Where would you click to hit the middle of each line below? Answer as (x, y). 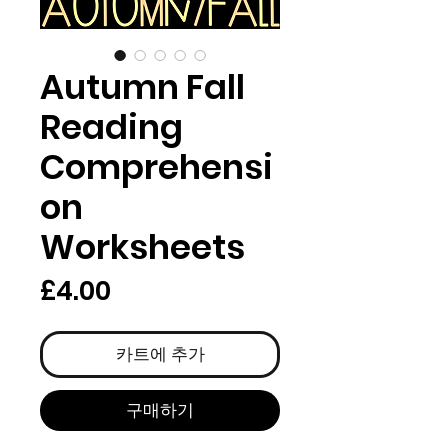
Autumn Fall (142, 87)
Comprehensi (156, 167)
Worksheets (142, 247)
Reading (111, 127)
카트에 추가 (160, 354)
